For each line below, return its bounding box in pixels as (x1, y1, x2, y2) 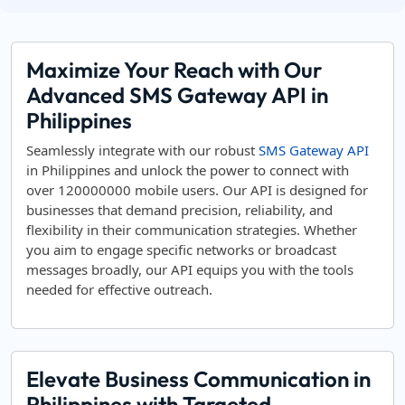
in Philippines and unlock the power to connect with (26, 161, 349, 179)
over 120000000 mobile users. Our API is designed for (26, 181, 368, 199)
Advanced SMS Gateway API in (26, 81, 328, 108)
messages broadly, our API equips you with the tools (26, 260, 353, 278)
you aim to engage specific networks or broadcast (26, 240, 336, 259)
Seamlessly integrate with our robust (26, 141, 259, 159)
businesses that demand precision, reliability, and (26, 201, 333, 219)
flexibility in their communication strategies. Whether (26, 221, 357, 239)
